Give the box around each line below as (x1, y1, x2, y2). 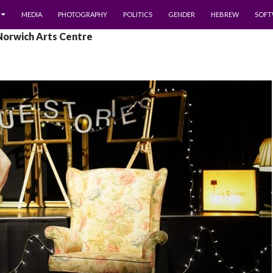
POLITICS (123, 10, 152, 18)
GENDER (168, 10, 195, 18)
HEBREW (211, 10, 239, 18)
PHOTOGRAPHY (58, 10, 107, 18)
